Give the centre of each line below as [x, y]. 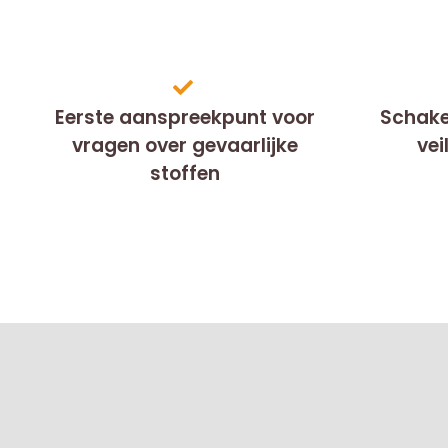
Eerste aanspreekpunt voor [184, 117]
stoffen [184, 173]
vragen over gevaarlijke [184, 145]
